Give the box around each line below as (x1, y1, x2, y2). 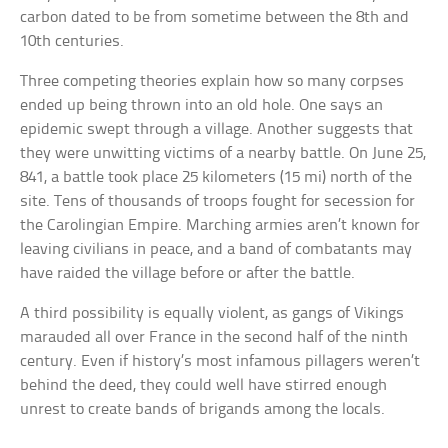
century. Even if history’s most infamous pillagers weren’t (20, 353, 421, 371)
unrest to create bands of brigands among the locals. (20, 401, 386, 419)
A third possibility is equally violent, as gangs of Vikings (20, 305, 405, 323)
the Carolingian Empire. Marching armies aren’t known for (20, 217, 421, 235)
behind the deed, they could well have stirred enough (20, 377, 388, 395)
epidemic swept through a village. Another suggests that (20, 121, 414, 139)
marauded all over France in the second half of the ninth (20, 329, 409, 347)
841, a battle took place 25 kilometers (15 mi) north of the (20, 169, 413, 187)
